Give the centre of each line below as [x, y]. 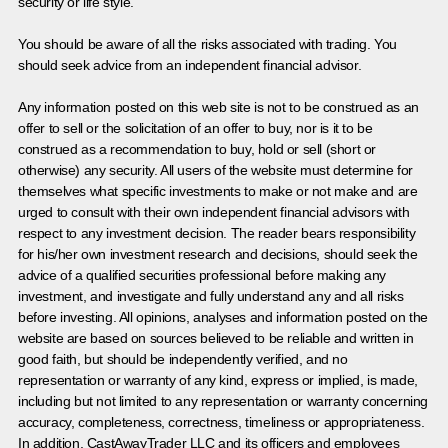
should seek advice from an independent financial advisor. [190, 64]
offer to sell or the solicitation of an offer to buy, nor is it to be [195, 127]
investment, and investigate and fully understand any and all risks [211, 295]
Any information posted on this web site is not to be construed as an [218, 106]
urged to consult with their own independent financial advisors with [214, 211]
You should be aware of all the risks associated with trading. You [208, 43]
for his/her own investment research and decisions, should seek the [218, 253]
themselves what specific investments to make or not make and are [218, 190]
